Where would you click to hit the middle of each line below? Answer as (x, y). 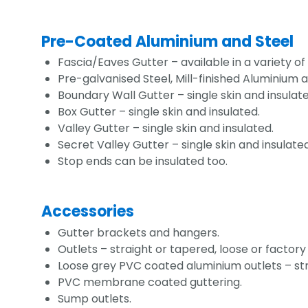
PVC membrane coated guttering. (150, 282)
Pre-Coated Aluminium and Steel (167, 41)
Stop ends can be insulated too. (143, 162)
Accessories (88, 212)
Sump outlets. (95, 299)
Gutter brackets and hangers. (139, 233)
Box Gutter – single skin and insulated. (159, 112)
